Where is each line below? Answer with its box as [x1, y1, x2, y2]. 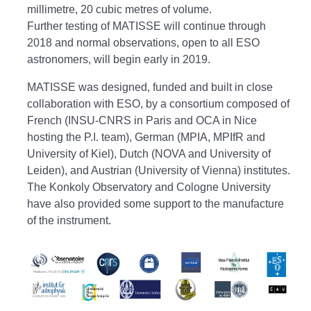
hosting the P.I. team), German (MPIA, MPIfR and [27, 131, 265, 144]
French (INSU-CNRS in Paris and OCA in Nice [27, 115, 257, 127]
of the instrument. [27, 215, 111, 227]
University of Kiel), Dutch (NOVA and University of [27, 148, 271, 160]
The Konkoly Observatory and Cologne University [27, 181, 271, 194]
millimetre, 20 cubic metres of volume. [27, 3, 212, 16]
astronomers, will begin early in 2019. [27, 53, 210, 66]
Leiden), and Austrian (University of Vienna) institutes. [27, 165, 290, 177]
